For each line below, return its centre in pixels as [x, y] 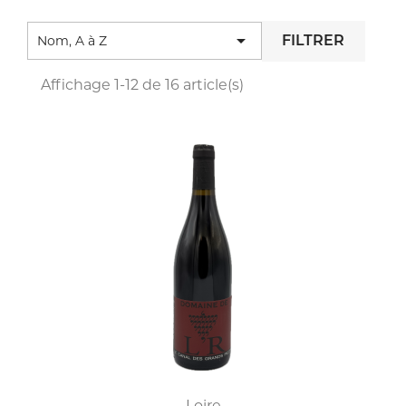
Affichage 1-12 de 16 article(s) [142, 84]
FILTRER [314, 41]
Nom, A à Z [72, 41]
